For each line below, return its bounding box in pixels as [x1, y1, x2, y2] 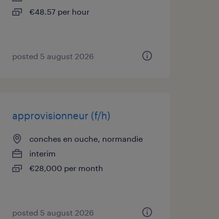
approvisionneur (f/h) [12, 109, 110, 121]
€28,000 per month [29, 163, 103, 173]
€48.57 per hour [29, 7, 89, 16]
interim [29, 149, 56, 158]
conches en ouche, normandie [29, 134, 143, 143]
